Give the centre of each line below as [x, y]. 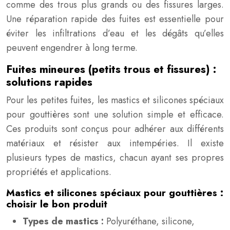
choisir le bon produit [57, 204]
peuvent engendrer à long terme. [72, 48]
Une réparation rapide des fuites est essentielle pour [115, 19]
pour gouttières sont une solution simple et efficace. [115, 114]
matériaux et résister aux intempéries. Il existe [115, 143]
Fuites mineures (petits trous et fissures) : [111, 69]
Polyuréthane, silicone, [150, 221]
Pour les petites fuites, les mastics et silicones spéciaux [115, 100]
